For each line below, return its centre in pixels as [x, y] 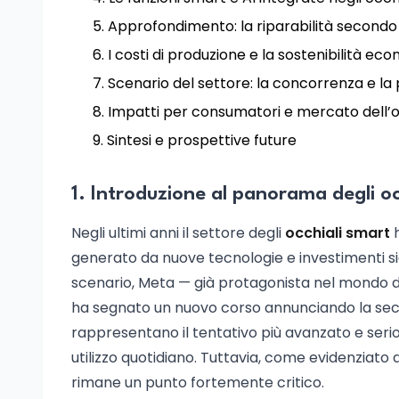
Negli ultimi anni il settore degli [178, 233]
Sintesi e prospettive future [202, 140]
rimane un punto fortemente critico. [198, 383]
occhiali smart [338, 233]
